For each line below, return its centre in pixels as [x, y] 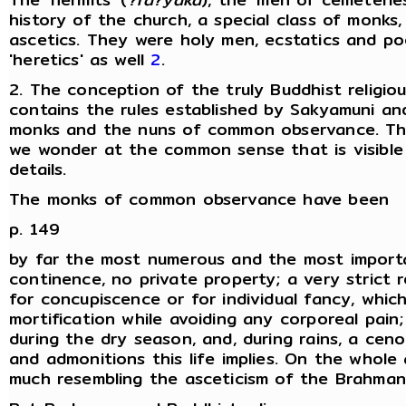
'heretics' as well [80, 60]
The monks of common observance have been [199, 199]
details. [38, 169]
